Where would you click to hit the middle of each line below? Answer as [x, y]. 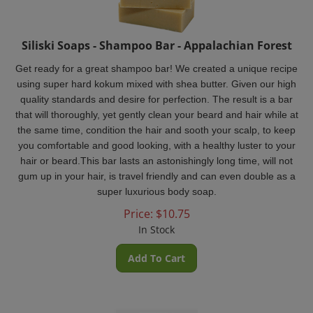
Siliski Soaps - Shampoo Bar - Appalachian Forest [156, 37]
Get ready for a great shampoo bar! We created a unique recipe [156, 60]
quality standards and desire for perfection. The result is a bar [156, 91]
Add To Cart [156, 250]
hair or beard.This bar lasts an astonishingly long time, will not [156, 152]
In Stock [156, 221]
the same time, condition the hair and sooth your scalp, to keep [156, 122]
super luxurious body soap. [156, 183]
